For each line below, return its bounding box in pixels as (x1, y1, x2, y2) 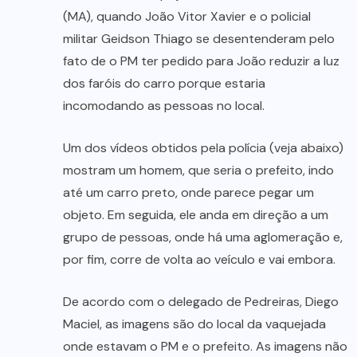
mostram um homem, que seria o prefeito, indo (63, 162, 334, 179)
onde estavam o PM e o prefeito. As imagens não (63, 338, 347, 355)
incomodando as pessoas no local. (63, 97, 265, 115)
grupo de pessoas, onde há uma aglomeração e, (63, 229, 343, 246)
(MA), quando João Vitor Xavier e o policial (63, 8, 311, 25)
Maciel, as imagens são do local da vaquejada (63, 316, 326, 333)
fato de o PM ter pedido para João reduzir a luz (63, 53, 339, 70)
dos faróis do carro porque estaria (63, 75, 265, 92)
